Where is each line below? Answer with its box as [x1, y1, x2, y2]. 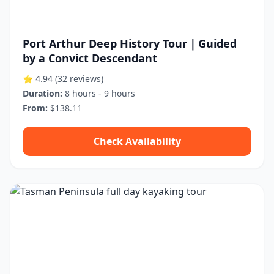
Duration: [23, 87, 62, 99]
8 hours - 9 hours [62, 87, 135, 99]
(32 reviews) [55, 73, 103, 84]
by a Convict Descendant [23, 51, 157, 65]
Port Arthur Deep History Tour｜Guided [23, 36, 237, 51]
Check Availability [93, 135, 181, 148]
